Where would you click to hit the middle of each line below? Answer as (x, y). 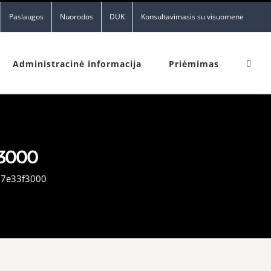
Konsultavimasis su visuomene (192, 17)
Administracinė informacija (77, 64)
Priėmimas (194, 64)
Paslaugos (26, 17)
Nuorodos (77, 17)
